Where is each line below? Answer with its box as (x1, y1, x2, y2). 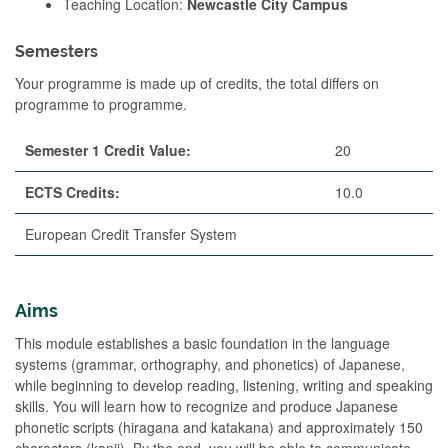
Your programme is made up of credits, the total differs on (15, 72, 379, 93)
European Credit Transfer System (25, 223, 237, 244)
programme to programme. (15, 93, 187, 114)
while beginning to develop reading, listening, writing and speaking (15, 374, 433, 395)
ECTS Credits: (25, 181, 120, 202)
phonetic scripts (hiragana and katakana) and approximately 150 (15, 416, 423, 437)
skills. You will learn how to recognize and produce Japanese (15, 395, 398, 416)
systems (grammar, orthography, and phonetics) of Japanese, (15, 353, 405, 374)
